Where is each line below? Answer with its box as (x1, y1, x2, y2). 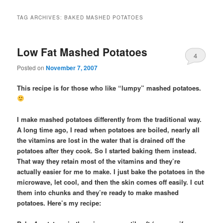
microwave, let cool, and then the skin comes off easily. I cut (17, 177, 204, 187)
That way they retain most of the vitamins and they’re (17, 156, 181, 166)
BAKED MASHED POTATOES (64, 14, 144, 21)
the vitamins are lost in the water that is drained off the (17, 135, 186, 145)
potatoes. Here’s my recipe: (17, 198, 102, 208)
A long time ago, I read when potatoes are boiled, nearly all (17, 124, 200, 134)
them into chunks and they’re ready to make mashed (17, 187, 179, 197)
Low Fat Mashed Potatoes (17, 44, 148, 60)
